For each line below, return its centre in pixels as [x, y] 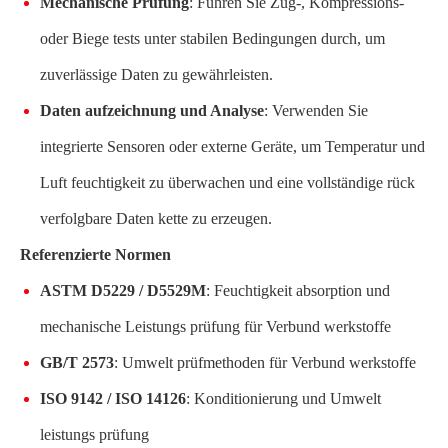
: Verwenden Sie [316, 110]
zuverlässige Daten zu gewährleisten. [156, 74]
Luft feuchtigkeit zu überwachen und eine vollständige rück [227, 182]
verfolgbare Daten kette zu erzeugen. [156, 218]
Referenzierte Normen [95, 254]
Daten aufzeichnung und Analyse [152, 110]
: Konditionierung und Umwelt [283, 398]
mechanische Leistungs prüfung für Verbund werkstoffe [215, 326]
